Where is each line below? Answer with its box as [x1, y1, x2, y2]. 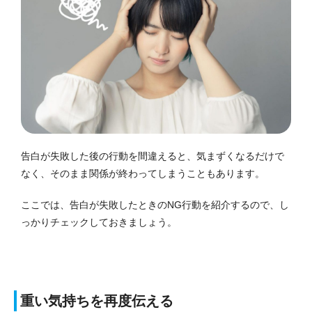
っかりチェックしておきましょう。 [21, 216, 177, 228]
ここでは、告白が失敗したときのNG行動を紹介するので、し [21, 198, 289, 210]
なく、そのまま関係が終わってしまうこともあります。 [21, 167, 265, 179]
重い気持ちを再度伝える [20, 292, 173, 309]
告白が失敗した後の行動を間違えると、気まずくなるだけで [21, 150, 284, 162]
